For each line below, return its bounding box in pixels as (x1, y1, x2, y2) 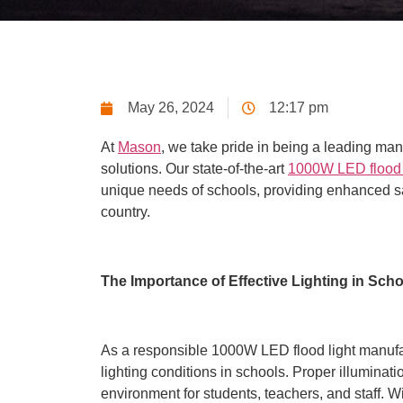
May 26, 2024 (128, 100, 214, 116)
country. (101, 204, 150, 220)
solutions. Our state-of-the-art (101, 161, 288, 177)
